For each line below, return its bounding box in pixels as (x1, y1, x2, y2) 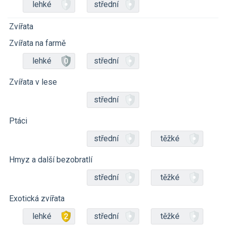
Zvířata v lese (9, 77, 57, 87)
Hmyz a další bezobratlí (9, 155, 92, 164)
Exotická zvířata (9, 194, 65, 203)
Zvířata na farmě (9, 38, 66, 48)
